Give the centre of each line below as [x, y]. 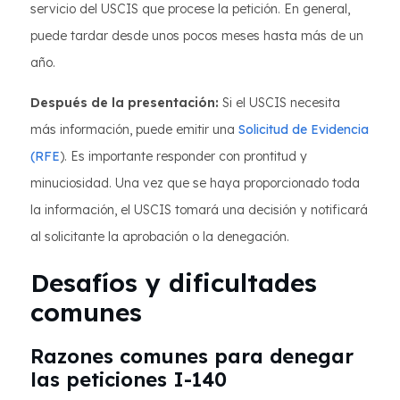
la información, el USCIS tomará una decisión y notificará [199, 210]
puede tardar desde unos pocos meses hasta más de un [197, 36]
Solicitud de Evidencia [304, 130]
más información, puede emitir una [134, 130]
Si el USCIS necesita [279, 103]
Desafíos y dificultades [174, 283]
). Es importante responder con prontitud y [183, 157]
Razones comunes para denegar [192, 357]
